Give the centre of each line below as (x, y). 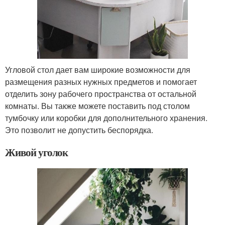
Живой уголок (37, 152)
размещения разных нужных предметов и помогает (101, 82)
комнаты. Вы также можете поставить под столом (97, 106)
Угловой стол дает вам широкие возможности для (98, 70)
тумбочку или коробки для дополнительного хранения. (106, 118)
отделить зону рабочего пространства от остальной (101, 94)
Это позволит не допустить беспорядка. (79, 130)
